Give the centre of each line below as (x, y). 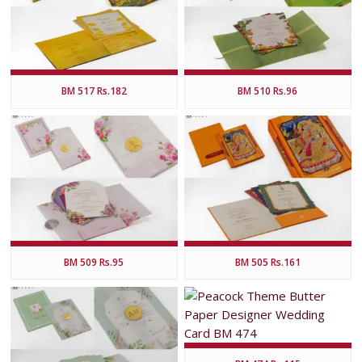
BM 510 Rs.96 (268, 91)
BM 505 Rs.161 (267, 263)
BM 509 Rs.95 (94, 263)
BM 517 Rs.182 (94, 91)
